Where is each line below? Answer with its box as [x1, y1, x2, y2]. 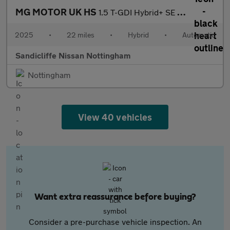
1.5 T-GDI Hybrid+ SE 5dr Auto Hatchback [99, 7, 177, 17]
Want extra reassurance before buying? [34, 193, 196, 202]
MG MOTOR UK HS [15, 6, 99, 17]
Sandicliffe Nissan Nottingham [15, 50, 130, 60]
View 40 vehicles [78, 111, 152, 123]
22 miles [67, 30, 94, 39]
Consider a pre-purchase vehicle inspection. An [28, 217, 202, 226]
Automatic [182, 30, 215, 39]
